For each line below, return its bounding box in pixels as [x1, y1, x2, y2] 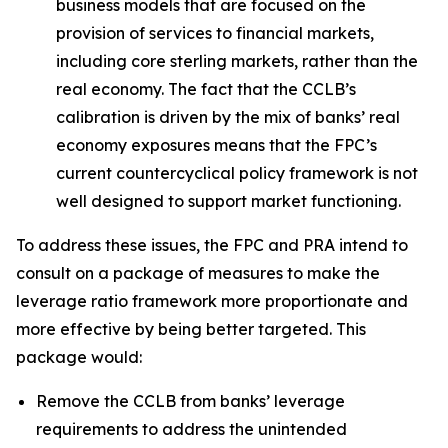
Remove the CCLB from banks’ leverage [36, 391, 345, 411]
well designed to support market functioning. [56, 191, 401, 211]
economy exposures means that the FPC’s [56, 135, 377, 155]
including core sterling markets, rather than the [56, 51, 418, 71]
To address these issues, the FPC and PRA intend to [16, 235, 408, 255]
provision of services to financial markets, [56, 23, 374, 43]
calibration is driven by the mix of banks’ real [56, 107, 400, 127]
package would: [16, 347, 142, 367]
